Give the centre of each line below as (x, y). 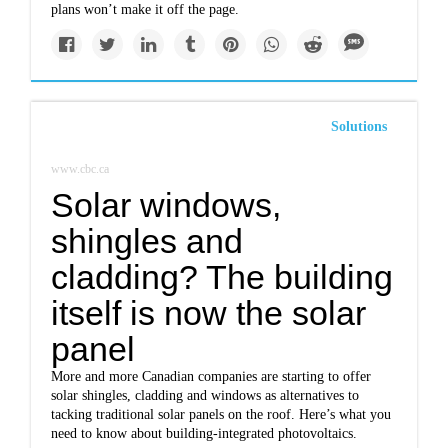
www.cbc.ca (80, 169)
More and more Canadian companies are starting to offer (211, 376)
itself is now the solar (209, 313)
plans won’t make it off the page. (145, 9)
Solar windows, (166, 205)
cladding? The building (222, 277)
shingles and (147, 241)
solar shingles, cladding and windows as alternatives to (205, 395)
